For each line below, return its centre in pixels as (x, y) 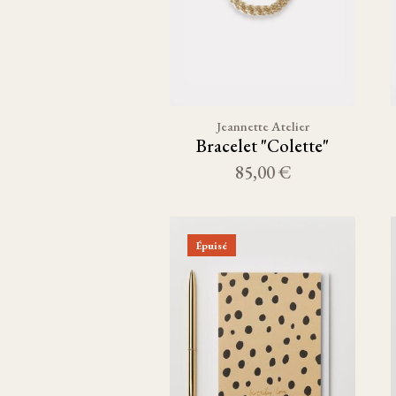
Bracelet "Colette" (263, 146)
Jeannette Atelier (263, 126)
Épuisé (212, 245)
